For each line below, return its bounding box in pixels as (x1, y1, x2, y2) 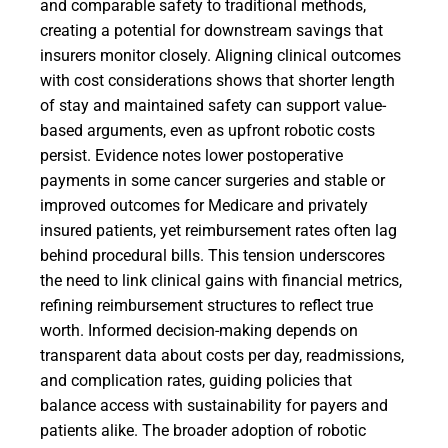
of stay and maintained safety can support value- (40, 96, 386, 115)
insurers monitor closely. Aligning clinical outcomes (40, 46, 401, 65)
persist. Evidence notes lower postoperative (40, 146, 343, 165)
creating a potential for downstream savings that (40, 21, 383, 40)
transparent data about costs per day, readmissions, (40, 346, 404, 365)
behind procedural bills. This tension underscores (40, 246, 385, 265)
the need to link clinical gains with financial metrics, (40, 271, 402, 290)
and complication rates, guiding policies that (40, 371, 352, 390)
